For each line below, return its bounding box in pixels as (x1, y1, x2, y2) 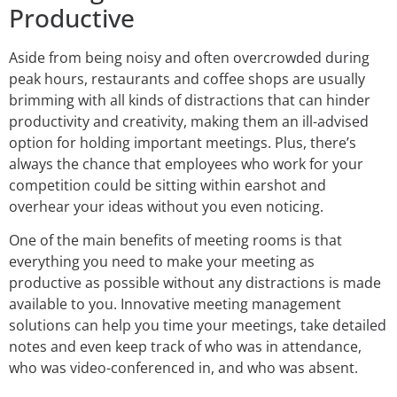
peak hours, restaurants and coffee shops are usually (9, 68, 365, 89)
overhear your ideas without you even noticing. (9, 196, 327, 216)
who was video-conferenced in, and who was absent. (9, 358, 362, 378)
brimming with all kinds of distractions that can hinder (9, 90, 370, 110)
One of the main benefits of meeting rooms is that (9, 230, 342, 251)
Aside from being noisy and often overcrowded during (9, 47, 370, 67)
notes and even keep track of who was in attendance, (9, 337, 362, 357)
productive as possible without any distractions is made (9, 273, 381, 293)
